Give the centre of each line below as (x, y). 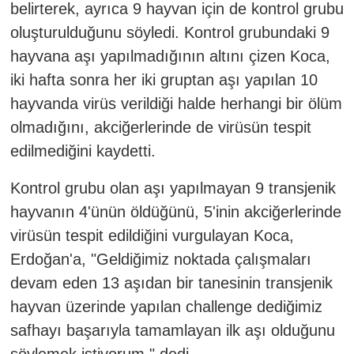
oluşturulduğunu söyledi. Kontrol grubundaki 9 (169, 32)
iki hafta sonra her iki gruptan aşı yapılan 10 (164, 79)
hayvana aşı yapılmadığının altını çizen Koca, (170, 56)
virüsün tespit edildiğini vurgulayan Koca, (152, 235)
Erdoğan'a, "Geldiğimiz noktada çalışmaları (160, 259)
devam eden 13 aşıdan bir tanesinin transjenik (171, 282)
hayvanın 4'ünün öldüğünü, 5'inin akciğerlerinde (175, 211)
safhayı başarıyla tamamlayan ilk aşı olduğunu (172, 330)
